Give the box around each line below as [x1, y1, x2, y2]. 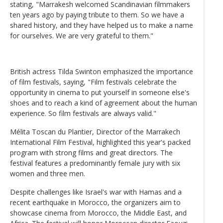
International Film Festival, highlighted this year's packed [10, 137, 191, 147]
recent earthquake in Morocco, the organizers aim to [10, 197, 181, 207]
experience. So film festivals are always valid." [10, 108, 156, 118]
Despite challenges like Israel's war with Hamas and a [10, 187, 182, 197]
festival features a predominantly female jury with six [10, 158, 180, 168]
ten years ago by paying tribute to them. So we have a [10, 9, 184, 19]
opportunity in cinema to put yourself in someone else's [10, 87, 190, 97]
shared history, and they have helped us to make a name [10, 20, 193, 30]
